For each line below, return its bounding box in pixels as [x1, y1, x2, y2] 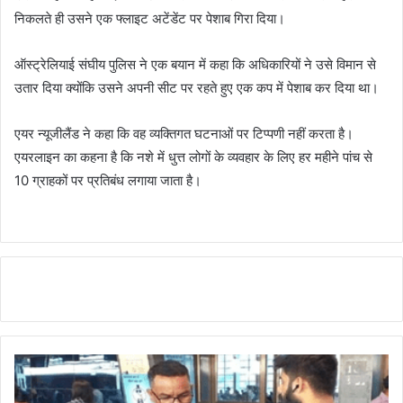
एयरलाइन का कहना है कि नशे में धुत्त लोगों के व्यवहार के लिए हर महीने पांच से [14, 148, 372, 166]
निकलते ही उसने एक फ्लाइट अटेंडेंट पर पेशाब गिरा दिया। [14, 10, 285, 28]
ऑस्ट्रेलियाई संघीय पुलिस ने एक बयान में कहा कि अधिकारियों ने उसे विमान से [14, 56, 376, 74]
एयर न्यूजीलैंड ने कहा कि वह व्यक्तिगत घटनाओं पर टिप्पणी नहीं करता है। [14, 125, 354, 143]
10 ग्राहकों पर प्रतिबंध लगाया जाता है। [14, 172, 201, 190]
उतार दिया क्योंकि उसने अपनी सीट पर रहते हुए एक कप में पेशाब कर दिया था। [14, 79, 379, 97]
